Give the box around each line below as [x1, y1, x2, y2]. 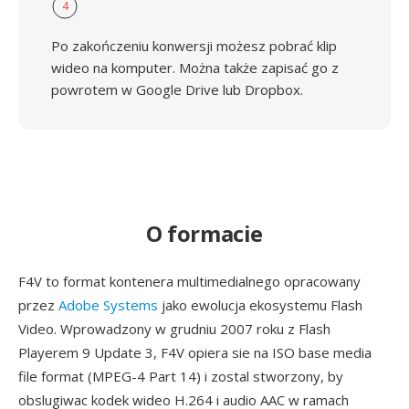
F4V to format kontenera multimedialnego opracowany [18, 272, 361, 290]
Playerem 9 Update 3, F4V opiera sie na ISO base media [18, 343, 372, 362]
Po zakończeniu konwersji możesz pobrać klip [51, 37, 337, 55]
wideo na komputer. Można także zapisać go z [51, 58, 339, 77]
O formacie [146, 218, 263, 248]
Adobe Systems [58, 296, 158, 314]
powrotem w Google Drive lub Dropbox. [51, 80, 303, 99]
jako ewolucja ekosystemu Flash [158, 296, 362, 314]
